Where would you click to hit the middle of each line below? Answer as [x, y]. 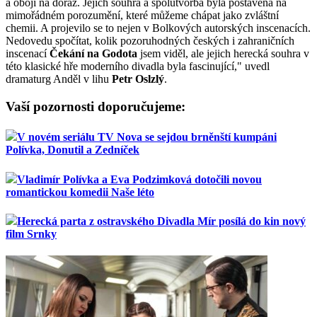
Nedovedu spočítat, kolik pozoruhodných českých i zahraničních [150, 41]
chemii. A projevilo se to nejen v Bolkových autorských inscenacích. [158, 28]
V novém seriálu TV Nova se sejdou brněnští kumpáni [147, 137]
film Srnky [31, 234]
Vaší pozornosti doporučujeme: [96, 107]
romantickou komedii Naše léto [80, 192]
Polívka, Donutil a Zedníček [73, 150]
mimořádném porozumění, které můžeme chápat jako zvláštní [142, 16]
